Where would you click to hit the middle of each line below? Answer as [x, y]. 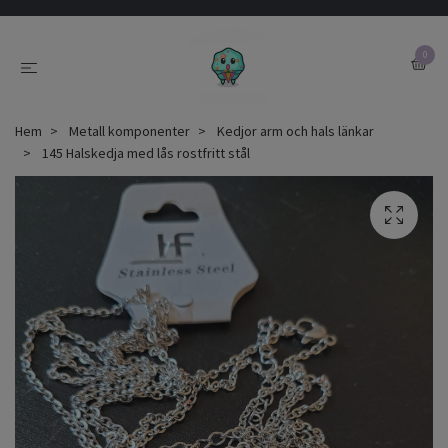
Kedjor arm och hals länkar [295, 131]
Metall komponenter [129, 131]
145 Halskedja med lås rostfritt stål [144, 153]
